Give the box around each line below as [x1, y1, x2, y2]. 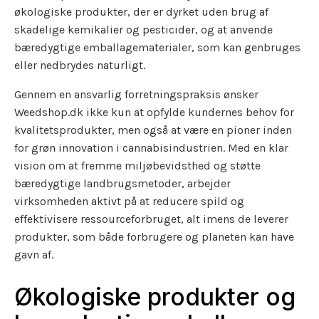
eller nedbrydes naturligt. [14, 58, 145, 73]
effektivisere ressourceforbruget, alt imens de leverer [14, 212, 288, 226]
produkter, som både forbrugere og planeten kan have [14, 230, 294, 244]
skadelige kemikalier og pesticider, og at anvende [14, 23, 273, 37]
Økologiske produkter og [14, 282, 296, 312]
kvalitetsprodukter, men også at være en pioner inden [14, 123, 292, 137]
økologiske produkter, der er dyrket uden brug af [14, 5, 268, 19]
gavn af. [14, 248, 53, 262]
